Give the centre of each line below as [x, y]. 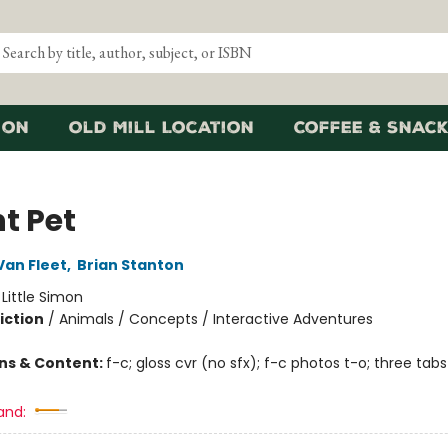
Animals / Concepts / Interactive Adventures [215, 319]
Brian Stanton [130, 265]
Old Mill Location [161, 127]
